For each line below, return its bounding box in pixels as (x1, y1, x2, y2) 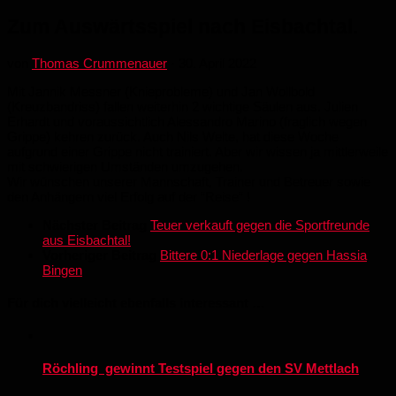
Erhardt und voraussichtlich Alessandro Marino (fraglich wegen (7, 113, 367, 129)
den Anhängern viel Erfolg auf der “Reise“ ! (7, 188, 250, 204)
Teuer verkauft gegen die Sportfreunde (150, 217, 369, 232)
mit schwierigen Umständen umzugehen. (7, 158, 243, 174)
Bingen (42, 262, 82, 278)
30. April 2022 (179, 55, 256, 71)
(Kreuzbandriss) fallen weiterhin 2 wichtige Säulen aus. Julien (7, 98, 358, 114)
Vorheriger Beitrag (42, 247, 160, 263)
